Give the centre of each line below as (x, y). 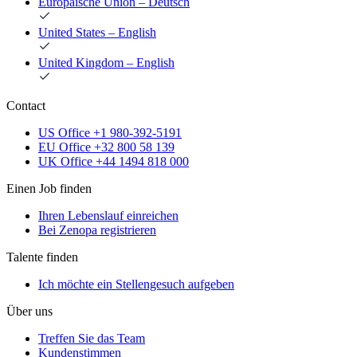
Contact (26, 106)
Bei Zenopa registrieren (97, 230)
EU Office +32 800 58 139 (106, 147)
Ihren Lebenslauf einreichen (108, 216)
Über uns (29, 312)
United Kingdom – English (106, 63)
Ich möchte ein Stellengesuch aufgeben (136, 284)
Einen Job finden (49, 189)
